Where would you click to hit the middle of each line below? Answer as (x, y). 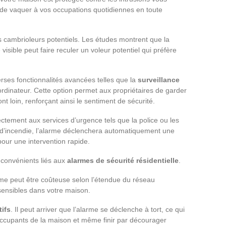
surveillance (159, 79)
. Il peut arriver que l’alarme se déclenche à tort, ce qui (98, 209)
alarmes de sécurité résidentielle (123, 160)
